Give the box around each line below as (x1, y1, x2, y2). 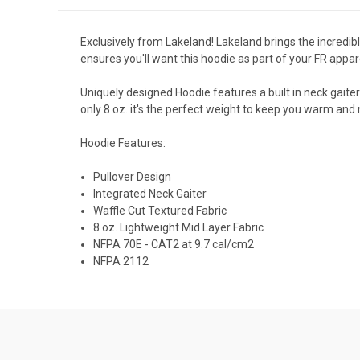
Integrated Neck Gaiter (93, 186, 207, 200)
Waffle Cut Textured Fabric (93, 203, 227, 217)
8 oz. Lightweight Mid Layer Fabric (93, 220, 264, 234)
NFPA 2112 (93, 254, 149, 268)
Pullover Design (93, 170, 172, 183)
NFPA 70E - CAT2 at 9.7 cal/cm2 (93, 237, 255, 251)
